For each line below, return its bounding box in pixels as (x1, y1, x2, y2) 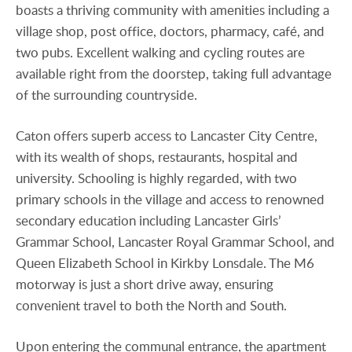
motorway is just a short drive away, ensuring (16, 274, 273, 293)
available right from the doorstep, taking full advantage (16, 64, 332, 82)
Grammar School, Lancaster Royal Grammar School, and (16, 232, 335, 251)
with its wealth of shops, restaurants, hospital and (16, 147, 298, 166)
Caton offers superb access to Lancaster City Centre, (16, 126, 317, 145)
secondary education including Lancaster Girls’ (16, 211, 281, 229)
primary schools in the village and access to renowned (16, 189, 324, 208)
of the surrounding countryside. (16, 85, 197, 104)
